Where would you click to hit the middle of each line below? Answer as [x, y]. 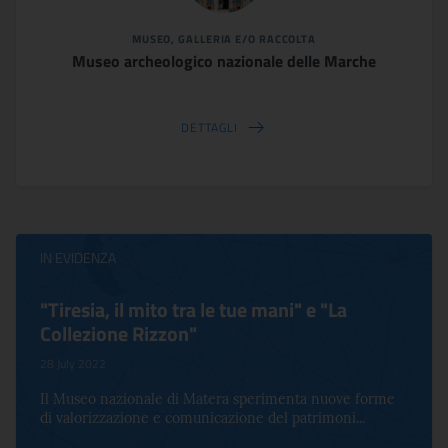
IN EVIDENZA [78, 257]
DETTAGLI [209, 127]
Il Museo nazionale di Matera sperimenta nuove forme [217, 399]
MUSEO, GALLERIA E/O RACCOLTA [224, 39]
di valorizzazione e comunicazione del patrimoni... [202, 418]
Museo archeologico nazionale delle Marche [224, 61]
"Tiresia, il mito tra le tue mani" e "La [193, 309]
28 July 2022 [73, 363]
